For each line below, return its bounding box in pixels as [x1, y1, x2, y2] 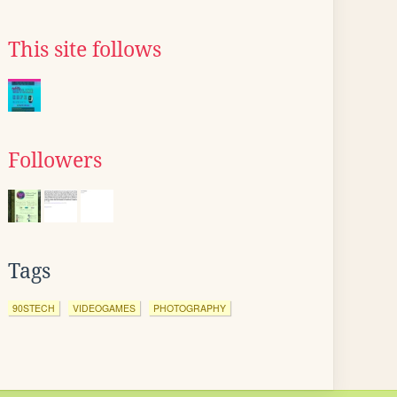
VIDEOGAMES [73, 301, 136, 315]
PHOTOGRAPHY [153, 301, 226, 315]
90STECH [12, 301, 55, 315]
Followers [8, 149, 102, 172]
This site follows [8, 38, 161, 61]
